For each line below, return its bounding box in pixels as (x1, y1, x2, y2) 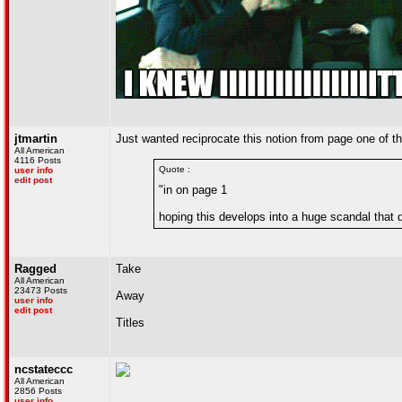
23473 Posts (14, 285, 67, 295)
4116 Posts (14, 155, 61, 165)
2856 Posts (14, 386, 62, 396)
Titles (116, 316, 144, 329)
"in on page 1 (159, 183, 227, 197)
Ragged (14, 262, 57, 275)
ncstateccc (14, 363, 73, 376)
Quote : (159, 164, 190, 174)
